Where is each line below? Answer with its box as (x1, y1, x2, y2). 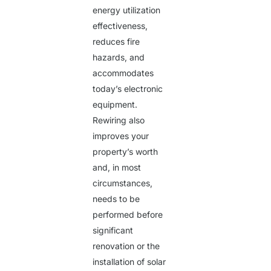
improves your (93, 131, 149, 142)
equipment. (93, 99, 138, 110)
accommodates (93, 68, 154, 79)
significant (93, 225, 134, 236)
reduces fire (93, 36, 140, 47)
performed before (93, 209, 163, 220)
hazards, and (93, 52, 145, 63)
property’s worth (93, 146, 158, 157)
